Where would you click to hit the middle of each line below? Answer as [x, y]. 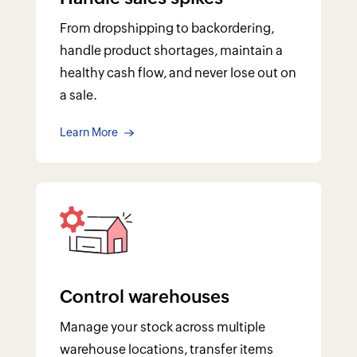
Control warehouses [144, 297]
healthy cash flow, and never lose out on [178, 73]
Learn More [90, 133]
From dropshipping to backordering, [167, 29]
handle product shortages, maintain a [171, 51]
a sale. [78, 96]
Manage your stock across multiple [162, 328]
